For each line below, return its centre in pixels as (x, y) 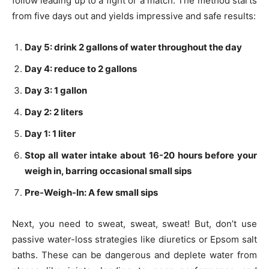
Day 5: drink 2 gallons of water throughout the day (133, 47)
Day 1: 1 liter (50, 133)
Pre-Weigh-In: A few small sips (91, 192)
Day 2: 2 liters (54, 112)
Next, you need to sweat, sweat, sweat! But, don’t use (134, 223)
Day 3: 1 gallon (56, 90)
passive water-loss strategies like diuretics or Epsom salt (134, 239)
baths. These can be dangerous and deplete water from (134, 255)
